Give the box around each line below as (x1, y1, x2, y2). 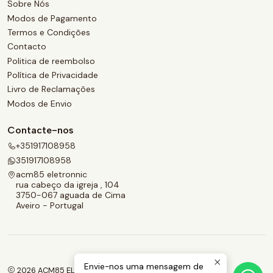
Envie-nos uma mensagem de (84, 261, 204, 272)
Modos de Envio (7, 97, 72, 109)
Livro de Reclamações (7, 83, 95, 95)
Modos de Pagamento (7, 12, 97, 24)
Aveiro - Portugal (16, 199, 83, 211)
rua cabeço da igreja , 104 (16, 179, 119, 190)
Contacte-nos (7, 124, 74, 136)
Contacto (7, 41, 46, 52)
